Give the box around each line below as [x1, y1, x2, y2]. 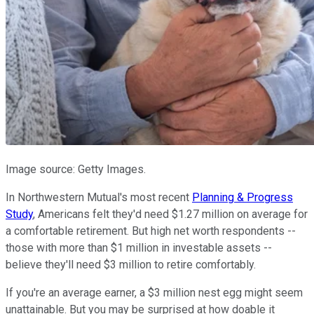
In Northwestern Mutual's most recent [6, 190, 192, 204]
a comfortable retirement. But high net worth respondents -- [6, 224, 296, 238]
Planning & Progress [192, 190, 293, 204]
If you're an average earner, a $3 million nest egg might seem [6, 285, 303, 299]
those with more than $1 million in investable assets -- [6, 240, 272, 254]
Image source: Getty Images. [6, 162, 146, 176]
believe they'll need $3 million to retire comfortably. [6, 257, 256, 271]
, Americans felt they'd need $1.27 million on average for [33, 207, 308, 221]
